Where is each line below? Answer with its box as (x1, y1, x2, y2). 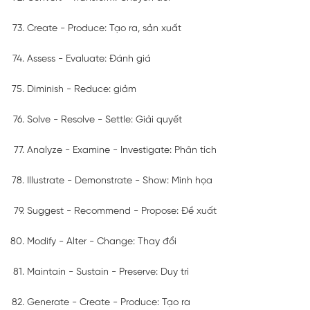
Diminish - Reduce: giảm (27, 84, 136, 95)
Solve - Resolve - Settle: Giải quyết (27, 114, 182, 125)
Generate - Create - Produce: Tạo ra (27, 297, 190, 308)
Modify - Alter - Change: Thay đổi (27, 236, 176, 247)
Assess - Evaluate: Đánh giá (27, 53, 151, 64)
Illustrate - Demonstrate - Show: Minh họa (27, 175, 212, 186)
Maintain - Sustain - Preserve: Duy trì (27, 266, 189, 277)
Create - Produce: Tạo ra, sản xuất (27, 23, 181, 34)
